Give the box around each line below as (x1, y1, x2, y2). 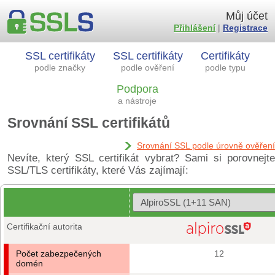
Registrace (223, 23, 268, 33)
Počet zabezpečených (16, 249, 101, 258)
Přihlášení (174, 23, 215, 33)
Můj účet (226, 10, 268, 22)
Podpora (116, 83, 158, 95)
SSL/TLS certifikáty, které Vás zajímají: (7, 165, 188, 176)
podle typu (204, 63, 246, 72)
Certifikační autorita (7, 222, 82, 231)
